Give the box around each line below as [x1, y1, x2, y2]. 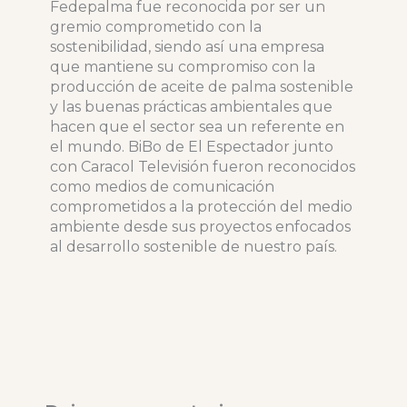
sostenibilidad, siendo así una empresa [49, 38, 324, 56]
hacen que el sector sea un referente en [49, 118, 344, 136]
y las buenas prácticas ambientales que [49, 98, 333, 116]
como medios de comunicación [49, 178, 274, 196]
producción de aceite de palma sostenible [49, 78, 353, 96]
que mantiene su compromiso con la [49, 58, 315, 76]
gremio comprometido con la [49, 18, 262, 36]
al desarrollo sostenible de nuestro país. [49, 238, 337, 256]
